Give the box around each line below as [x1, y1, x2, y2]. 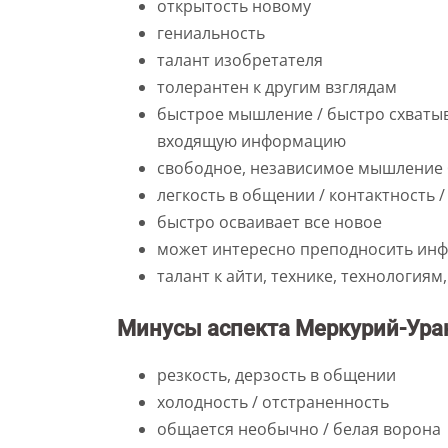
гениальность [157, 22, 265, 44]
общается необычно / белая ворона [157, 418, 441, 440]
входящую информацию [157, 130, 346, 152]
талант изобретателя [157, 49, 323, 71]
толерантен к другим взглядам [157, 76, 397, 98]
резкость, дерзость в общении [157, 364, 396, 386]
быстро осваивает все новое [157, 211, 382, 233]
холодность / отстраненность [157, 391, 389, 413]
